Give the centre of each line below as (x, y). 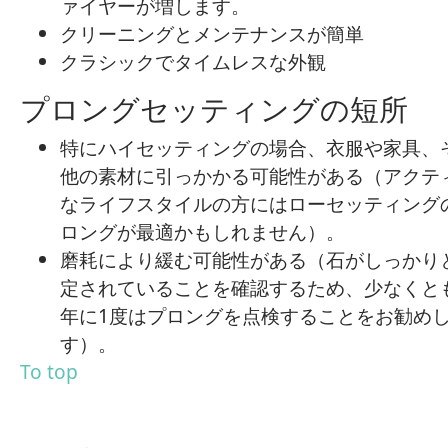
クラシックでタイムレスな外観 (193, 61)
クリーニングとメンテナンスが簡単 (212, 33)
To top (49, 371)
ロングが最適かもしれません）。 (202, 231)
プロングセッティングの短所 (214, 108)
